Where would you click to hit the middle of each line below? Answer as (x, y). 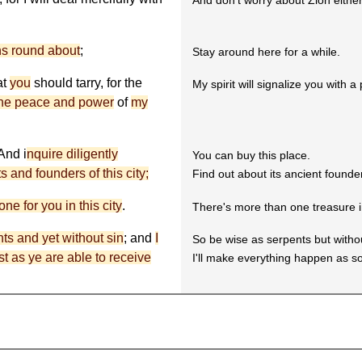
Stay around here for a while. (267, 52)
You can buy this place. (252, 156)
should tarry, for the (86, 83)
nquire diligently (72, 154)
